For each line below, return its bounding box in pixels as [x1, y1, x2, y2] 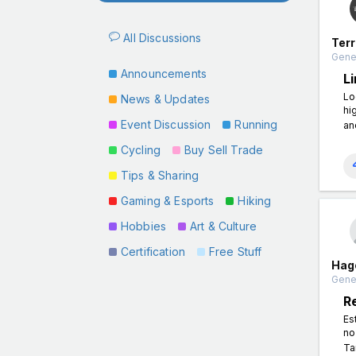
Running [234, 118, 278, 131]
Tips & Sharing [121, 168, 199, 182]
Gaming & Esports [121, 194, 215, 207]
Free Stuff [208, 245, 262, 258]
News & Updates [121, 92, 211, 106]
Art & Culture [190, 219, 257, 233]
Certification [121, 245, 185, 258]
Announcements [121, 67, 207, 80]
